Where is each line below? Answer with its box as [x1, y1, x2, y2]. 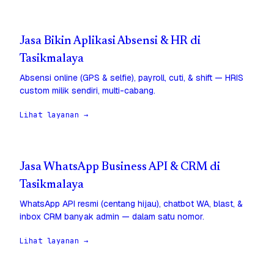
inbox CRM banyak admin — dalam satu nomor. [20, 211, 204, 223]
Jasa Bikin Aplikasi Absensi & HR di [20, 35, 201, 48]
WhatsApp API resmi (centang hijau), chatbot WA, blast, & [20, 198, 243, 210]
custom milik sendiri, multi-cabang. [20, 85, 155, 97]
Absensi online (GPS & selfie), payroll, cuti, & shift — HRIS [20, 72, 243, 84]
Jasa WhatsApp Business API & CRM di [20, 161, 220, 174]
